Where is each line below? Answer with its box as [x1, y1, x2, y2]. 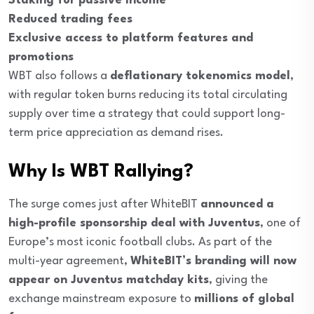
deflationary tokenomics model [110, 70, 290, 83]
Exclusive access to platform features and [8, 32, 253, 45]
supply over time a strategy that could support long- [8, 108, 285, 121]
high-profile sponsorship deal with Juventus [8, 217, 260, 230]
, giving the [209, 274, 268, 287]
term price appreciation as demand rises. [8, 127, 224, 139]
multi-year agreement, [8, 255, 130, 268]
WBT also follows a [8, 70, 110, 83]
